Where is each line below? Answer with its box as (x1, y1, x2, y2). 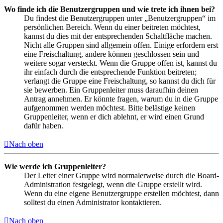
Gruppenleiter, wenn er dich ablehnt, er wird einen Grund (24, 112, 204, 121)
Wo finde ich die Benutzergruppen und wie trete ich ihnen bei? (4, 5, 215, 14)
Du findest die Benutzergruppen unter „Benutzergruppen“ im (24, 14, 216, 23)
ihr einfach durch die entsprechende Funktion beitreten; (24, 68, 197, 77)
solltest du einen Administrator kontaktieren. (24, 198, 162, 207)
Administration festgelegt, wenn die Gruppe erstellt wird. (24, 180, 202, 189)
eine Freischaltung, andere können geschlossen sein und (24, 50, 199, 59)
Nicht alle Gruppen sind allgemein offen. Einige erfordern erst (24, 41, 218, 50)
